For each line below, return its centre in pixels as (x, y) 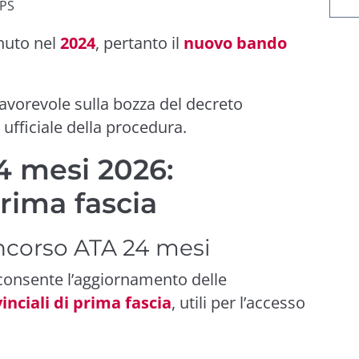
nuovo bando (235, 42)
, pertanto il (139, 42)
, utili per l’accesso (238, 302)
